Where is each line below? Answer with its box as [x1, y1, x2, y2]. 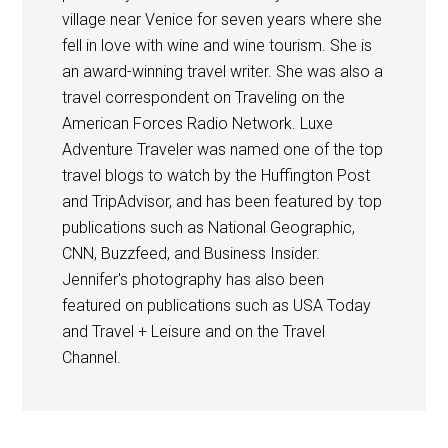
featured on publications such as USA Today [62, 295, 372, 315]
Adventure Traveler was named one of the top [62, 139, 384, 159]
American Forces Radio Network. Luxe [62, 113, 334, 133]
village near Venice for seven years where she [62, 9, 383, 29]
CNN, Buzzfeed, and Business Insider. [62, 243, 321, 263]
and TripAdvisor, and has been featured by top [62, 191, 383, 211]
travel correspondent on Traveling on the [62, 87, 346, 107]
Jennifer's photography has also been [62, 269, 325, 289]
